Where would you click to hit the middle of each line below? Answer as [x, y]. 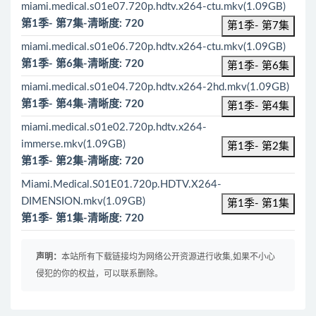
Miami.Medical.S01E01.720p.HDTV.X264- [121, 184]
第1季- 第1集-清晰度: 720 [83, 218]
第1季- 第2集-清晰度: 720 [83, 161]
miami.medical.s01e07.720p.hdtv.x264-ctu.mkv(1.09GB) [153, 7]
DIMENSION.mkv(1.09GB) [83, 201]
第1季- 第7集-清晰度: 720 [83, 24]
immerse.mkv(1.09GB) [73, 144]
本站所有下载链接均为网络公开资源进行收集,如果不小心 [168, 257]
